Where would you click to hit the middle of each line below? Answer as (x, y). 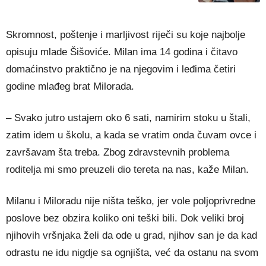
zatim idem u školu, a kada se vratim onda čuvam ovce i (131, 135)
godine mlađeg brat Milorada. (70, 86)
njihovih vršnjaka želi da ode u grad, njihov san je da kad (132, 235)
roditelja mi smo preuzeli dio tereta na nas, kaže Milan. (127, 169)
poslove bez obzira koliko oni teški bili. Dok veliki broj (125, 218)
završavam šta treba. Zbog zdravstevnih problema (118, 152)
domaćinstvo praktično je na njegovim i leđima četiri (121, 69)
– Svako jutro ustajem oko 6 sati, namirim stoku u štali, (128, 118)
